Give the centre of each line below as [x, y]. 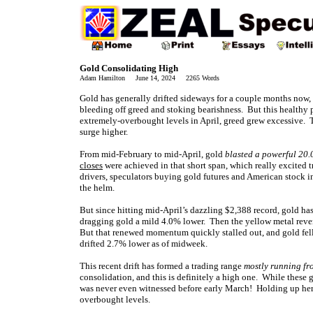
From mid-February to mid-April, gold [152, 154]
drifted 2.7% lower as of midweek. [144, 243]
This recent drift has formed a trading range [162, 266]
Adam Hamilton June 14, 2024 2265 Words [150, 78]
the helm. [97, 188]
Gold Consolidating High [129, 68]
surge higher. [104, 132]
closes [91, 165]
